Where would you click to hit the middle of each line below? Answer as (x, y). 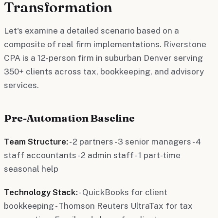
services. (21, 85)
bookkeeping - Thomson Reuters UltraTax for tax (98, 206)
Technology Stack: (41, 192)
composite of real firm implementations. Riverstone (105, 44)
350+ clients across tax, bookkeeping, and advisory (104, 71)
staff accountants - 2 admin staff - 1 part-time (92, 155)
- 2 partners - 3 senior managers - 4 (135, 141)
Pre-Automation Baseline (69, 118)
